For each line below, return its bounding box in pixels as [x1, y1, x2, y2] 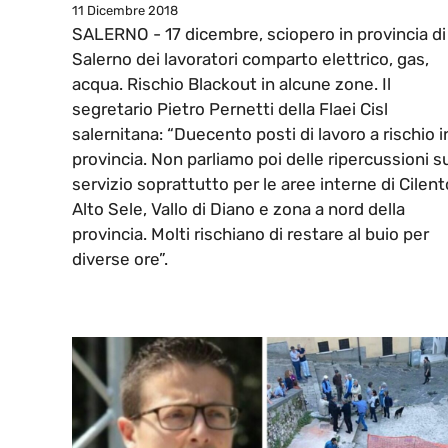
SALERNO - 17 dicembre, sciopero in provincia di [72, 24, 446, 45]
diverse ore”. [72, 249, 168, 270]
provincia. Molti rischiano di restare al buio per [72, 224, 429, 245]
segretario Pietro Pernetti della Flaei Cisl [72, 99, 388, 120]
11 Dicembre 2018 [72, 3, 178, 19]
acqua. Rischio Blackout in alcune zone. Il [72, 74, 391, 95]
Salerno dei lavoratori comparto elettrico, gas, [72, 49, 429, 70]
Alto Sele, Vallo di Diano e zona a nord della [72, 199, 405, 220]
